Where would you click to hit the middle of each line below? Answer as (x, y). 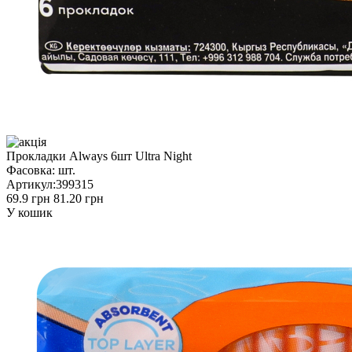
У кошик (29, 212)
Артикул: (31, 184)
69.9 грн (28, 198)
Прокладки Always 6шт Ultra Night (99, 156)
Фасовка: (31, 170)
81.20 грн (79, 198)
